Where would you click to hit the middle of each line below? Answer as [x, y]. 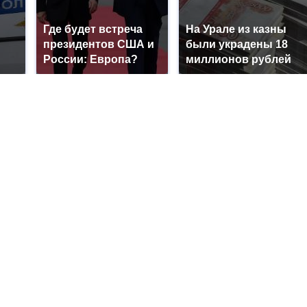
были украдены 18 [237, 44]
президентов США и [99, 44]
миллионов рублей [238, 59]
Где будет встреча [93, 29]
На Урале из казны [236, 29]
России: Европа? [90, 59]
